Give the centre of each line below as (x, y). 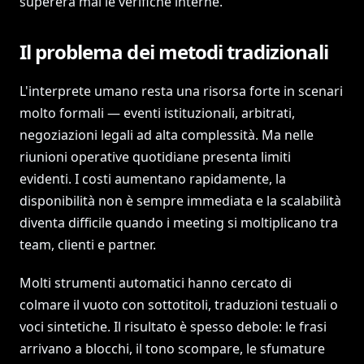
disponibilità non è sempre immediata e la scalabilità (180, 201)
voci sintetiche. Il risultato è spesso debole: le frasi (173, 327)
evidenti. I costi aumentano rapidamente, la (153, 179)
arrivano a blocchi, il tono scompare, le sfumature (172, 349)
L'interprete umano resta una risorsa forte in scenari (181, 91)
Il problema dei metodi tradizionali (174, 52)
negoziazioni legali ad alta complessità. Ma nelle (167, 135)
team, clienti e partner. (88, 245)
